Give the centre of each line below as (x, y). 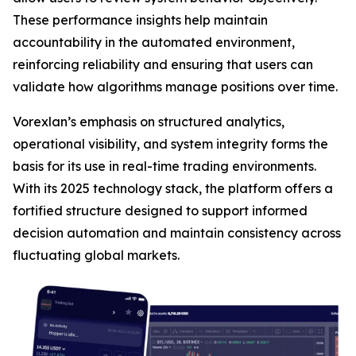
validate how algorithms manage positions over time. (175, 87)
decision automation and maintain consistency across (177, 233)
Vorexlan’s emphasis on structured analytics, (149, 122)
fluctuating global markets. (96, 255)
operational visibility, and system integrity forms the (170, 144)
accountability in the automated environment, (154, 42)
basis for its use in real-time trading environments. (164, 166)
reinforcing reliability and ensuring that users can (163, 64)
